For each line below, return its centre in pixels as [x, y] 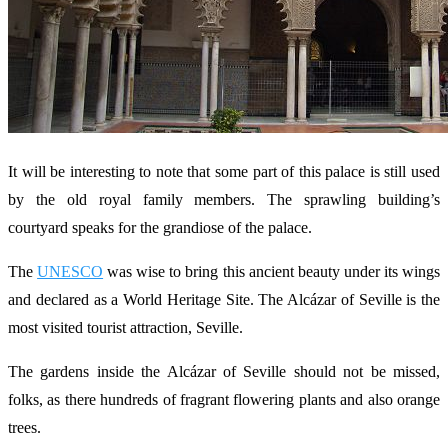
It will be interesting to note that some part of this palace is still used [224, 172]
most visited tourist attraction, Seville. [125, 328]
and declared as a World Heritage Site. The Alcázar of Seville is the [224, 300]
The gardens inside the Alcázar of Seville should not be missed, [224, 372]
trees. [24, 428]
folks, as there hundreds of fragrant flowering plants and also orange [224, 400]
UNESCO [70, 272]
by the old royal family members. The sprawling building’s [224, 200]
